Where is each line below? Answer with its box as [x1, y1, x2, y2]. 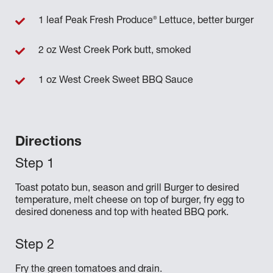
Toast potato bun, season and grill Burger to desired [15, 184, 239, 194]
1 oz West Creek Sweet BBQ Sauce [38, 76, 193, 86]
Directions [15, 136, 82, 149]
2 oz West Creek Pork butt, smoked [38, 46, 191, 56]
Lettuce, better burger [157, 16, 253, 26]
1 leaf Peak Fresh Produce [38, 16, 153, 26]
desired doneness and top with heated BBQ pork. [15, 208, 229, 218]
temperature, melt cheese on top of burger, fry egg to [15, 196, 244, 206]
